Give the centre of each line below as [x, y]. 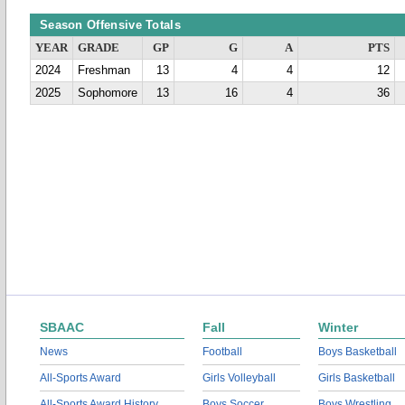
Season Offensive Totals [110, 25]
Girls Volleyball [239, 378]
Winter [338, 327]
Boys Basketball [358, 352]
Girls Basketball [357, 378]
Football [222, 352]
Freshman [104, 71]
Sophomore [108, 93]
